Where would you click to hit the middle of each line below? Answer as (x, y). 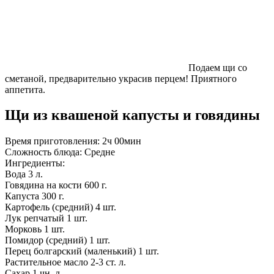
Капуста (22, 196)
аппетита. (25, 89)
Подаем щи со (218, 67)
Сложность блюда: (45, 152)
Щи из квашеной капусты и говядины (132, 115)
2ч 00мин (122, 141)
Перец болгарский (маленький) (70, 251)
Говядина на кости (43, 185)
